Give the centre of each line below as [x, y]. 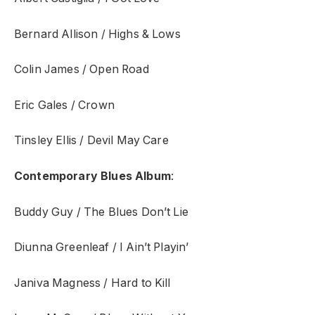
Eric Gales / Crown [64, 105]
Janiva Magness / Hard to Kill [92, 283]
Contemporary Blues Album [92, 176]
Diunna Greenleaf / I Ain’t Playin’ [102, 247]
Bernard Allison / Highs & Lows [97, 34]
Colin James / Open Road [82, 70]
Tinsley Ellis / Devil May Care [91, 141]
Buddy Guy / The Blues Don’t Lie [101, 212]
